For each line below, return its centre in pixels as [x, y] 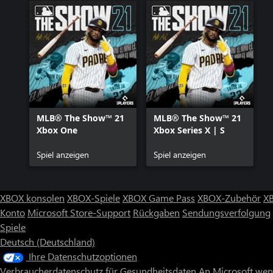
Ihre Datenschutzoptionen [83, 256]
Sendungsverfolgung [226, 212]
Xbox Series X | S [189, 130]
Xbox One [57, 130]
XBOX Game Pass [159, 198]
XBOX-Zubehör [229, 198]
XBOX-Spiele [94, 198]
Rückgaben [156, 212]
